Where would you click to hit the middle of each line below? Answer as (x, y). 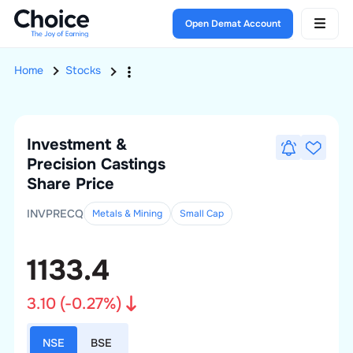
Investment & (76, 145)
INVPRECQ (55, 214)
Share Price (70, 184)
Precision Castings (96, 164)
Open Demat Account (233, 23)
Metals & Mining (127, 214)
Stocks (83, 71)
